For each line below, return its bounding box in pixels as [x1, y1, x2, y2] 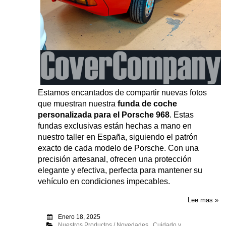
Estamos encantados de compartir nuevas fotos [38, 88, 207, 97]
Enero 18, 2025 [58, 213, 100, 221]
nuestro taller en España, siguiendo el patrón [38, 133, 198, 142]
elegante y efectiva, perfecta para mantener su [38, 166, 202, 175]
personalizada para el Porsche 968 [38, 110, 169, 120]
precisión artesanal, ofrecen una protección [38, 155, 192, 164]
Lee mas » [188, 196, 218, 204]
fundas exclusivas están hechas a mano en [38, 122, 192, 131]
